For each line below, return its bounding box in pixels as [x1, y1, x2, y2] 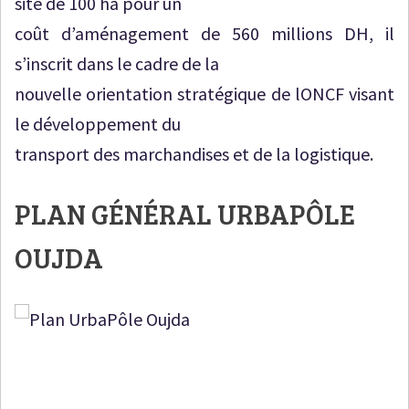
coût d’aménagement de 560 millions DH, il [15, 21, 394, 45]
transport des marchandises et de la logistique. [15, 142, 373, 165]
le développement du [15, 111, 181, 135]
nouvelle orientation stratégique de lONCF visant [15, 81, 394, 105]
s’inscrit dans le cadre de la [15, 51, 219, 75]
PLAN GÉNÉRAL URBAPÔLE [15, 194, 355, 232]
